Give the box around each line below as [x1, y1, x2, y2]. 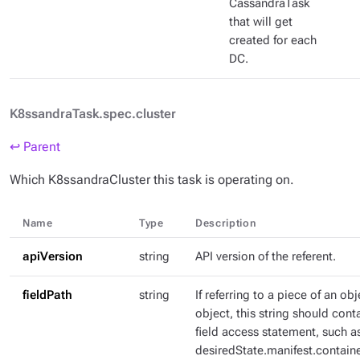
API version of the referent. [195, 250, 336, 264]
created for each [229, 34, 317, 47]
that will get [229, 15, 292, 29]
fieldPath [22, 288, 72, 302]
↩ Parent [10, 139, 60, 154]
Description [195, 217, 257, 229]
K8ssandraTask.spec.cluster [10, 106, 176, 121]
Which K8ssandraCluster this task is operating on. [10, 172, 294, 187]
